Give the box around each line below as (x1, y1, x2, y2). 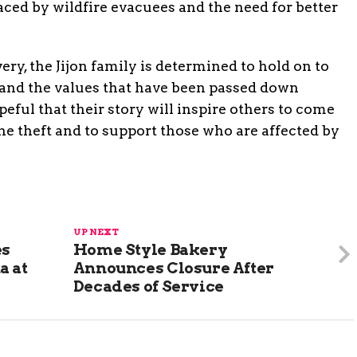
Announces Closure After (73, 258, 274, 277)
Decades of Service (73, 277, 224, 296)
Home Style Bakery (73, 240, 228, 259)
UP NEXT (73, 226, 119, 237)
